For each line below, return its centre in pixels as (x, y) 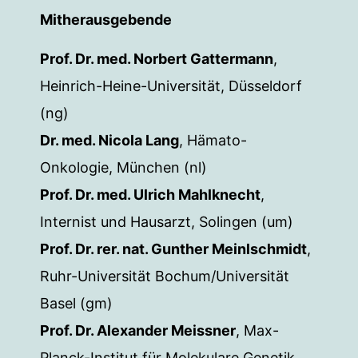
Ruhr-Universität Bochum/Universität (165, 276)
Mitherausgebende (106, 20)
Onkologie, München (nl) (123, 167)
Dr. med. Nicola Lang (109, 140)
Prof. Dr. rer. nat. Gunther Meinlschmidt (173, 249)
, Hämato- (213, 140)
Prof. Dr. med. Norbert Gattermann (157, 59)
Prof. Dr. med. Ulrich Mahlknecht (150, 195)
